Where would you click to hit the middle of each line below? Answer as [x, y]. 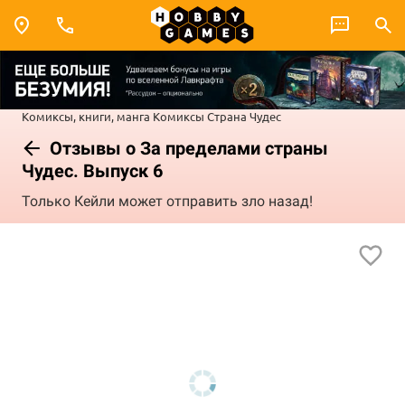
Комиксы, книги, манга [86, 116]
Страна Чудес [244, 116]
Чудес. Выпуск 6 [92, 170]
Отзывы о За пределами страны [187, 148]
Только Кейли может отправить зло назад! [167, 202]
